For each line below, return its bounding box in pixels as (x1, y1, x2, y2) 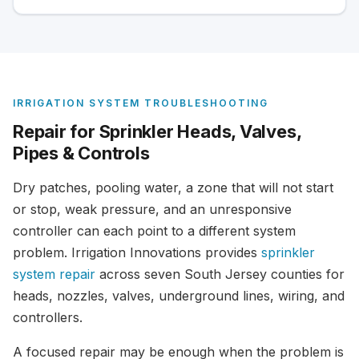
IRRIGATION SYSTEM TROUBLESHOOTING (13, 97, 268, 109)
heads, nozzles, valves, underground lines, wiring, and (13, 288, 345, 304)
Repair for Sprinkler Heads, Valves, (13, 121, 301, 142)
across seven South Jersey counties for (95, 266, 345, 282)
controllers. (13, 309, 83, 325)
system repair (13, 266, 95, 282)
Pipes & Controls (13, 143, 150, 163)
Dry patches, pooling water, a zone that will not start (13, 179, 333, 196)
